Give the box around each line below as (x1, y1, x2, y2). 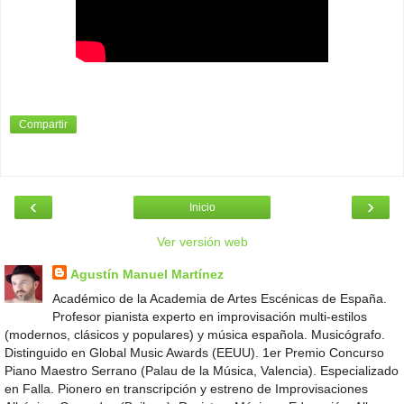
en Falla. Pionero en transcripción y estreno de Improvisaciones (5, 381, 368, 397)
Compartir (19, 118, 68, 132)
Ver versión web (156, 234, 248, 250)
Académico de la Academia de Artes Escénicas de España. (51, 291, 387, 307)
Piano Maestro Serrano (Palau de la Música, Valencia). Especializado (5, 363, 399, 379)
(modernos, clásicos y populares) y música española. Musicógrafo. (5, 327, 385, 343)
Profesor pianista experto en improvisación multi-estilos (51, 309, 367, 325)
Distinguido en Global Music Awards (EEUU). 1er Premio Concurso (5, 345, 384, 361)
